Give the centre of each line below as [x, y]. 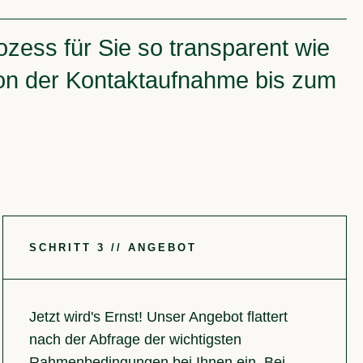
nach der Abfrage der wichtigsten [136, 340]
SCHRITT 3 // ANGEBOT [113, 248]
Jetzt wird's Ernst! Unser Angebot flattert [159, 317]
